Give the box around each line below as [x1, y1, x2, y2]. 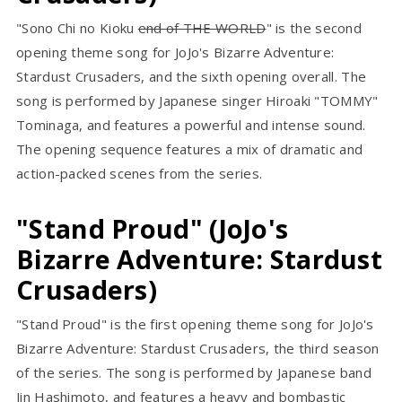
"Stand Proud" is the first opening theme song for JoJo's [16, 315, 374, 334]
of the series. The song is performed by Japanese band [16, 363, 371, 382]
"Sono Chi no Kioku [16, 19, 138, 38]
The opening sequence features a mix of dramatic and [16, 140, 363, 159]
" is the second [266, 19, 363, 38]
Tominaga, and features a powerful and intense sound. [16, 116, 366, 135]
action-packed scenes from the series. [16, 164, 263, 183]
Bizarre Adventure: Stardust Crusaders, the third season [16, 339, 380, 358]
